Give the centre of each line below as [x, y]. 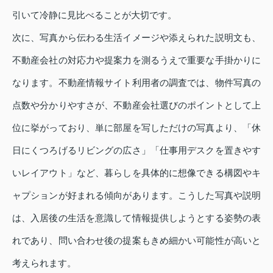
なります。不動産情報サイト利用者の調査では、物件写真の [136, 82]
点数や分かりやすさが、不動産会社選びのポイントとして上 [136, 105]
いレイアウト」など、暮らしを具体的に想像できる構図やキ [136, 172]
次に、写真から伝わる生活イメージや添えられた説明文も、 [136, 37]
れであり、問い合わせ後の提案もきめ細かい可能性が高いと [136, 240]
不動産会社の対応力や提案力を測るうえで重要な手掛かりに [136, 60]
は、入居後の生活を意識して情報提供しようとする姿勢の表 [136, 218]
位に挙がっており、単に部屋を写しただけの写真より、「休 [136, 127]
